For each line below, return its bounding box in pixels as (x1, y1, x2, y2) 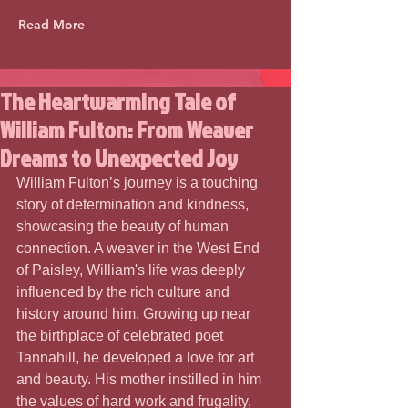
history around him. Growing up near (16, 306, 254, 321)
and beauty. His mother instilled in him (16, 372, 265, 387)
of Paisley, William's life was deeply (16, 262, 249, 278)
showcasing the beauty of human (16, 219, 232, 234)
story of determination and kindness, (16, 197, 252, 212)
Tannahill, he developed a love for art (16, 350, 258, 365)
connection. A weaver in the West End (16, 240, 263, 256)
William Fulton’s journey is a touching (16, 175, 261, 190)
